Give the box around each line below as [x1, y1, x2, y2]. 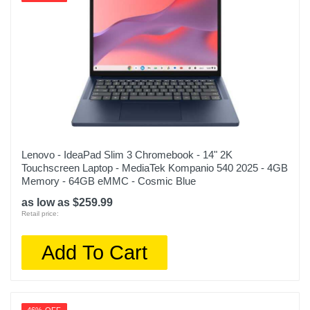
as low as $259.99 [21, 197, 113, 208]
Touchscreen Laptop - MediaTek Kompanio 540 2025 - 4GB [21, 162, 288, 174]
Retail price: [21, 210, 59, 217]
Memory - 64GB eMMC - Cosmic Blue [21, 175, 196, 187]
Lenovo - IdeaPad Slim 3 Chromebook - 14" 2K [21, 149, 232, 161]
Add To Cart [42, 241, 148, 264]
